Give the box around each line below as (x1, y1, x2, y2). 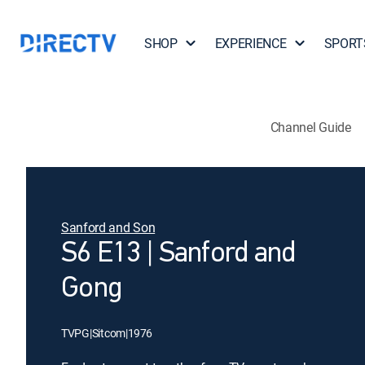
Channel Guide (270, 117, 351, 136)
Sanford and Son (61, 218, 156, 236)
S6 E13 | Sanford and (61, 240, 296, 269)
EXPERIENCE (214, 34, 287, 52)
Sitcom (91, 325, 125, 341)
